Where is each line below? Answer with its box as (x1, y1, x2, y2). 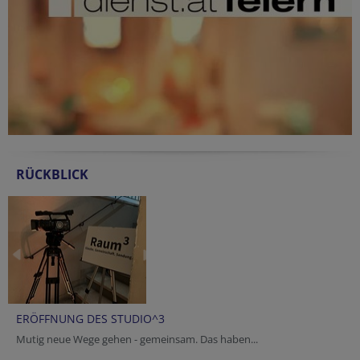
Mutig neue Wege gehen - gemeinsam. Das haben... (16, 332, 258, 347)
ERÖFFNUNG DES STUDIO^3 (16, 311, 165, 327)
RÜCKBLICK (16, 166, 88, 184)
